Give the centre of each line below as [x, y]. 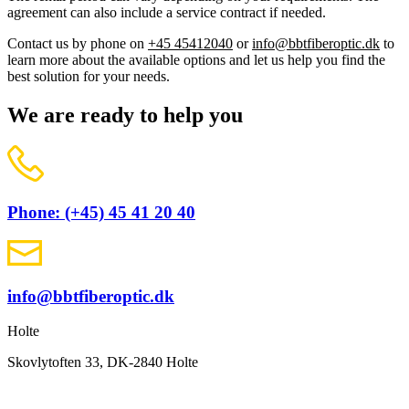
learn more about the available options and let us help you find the [196, 59]
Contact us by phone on [78, 43]
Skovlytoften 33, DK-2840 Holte [103, 362]
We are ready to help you [125, 115]
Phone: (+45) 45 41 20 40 [101, 213]
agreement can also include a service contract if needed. [167, 12]
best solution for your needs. [89, 76]
